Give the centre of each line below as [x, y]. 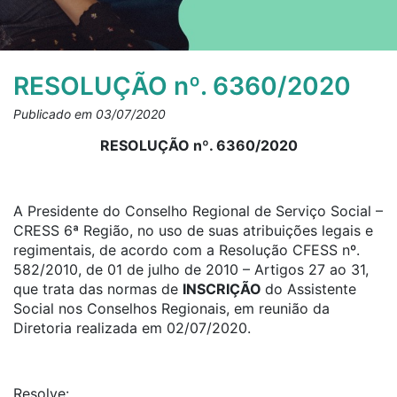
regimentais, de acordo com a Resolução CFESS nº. [187, 250]
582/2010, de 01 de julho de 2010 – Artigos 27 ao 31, [191, 269]
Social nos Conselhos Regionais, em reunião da [171, 308]
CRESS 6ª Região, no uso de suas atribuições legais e [193, 230]
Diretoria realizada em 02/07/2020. [132, 328]
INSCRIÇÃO [224, 289]
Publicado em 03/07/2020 [90, 114]
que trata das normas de [98, 289]
